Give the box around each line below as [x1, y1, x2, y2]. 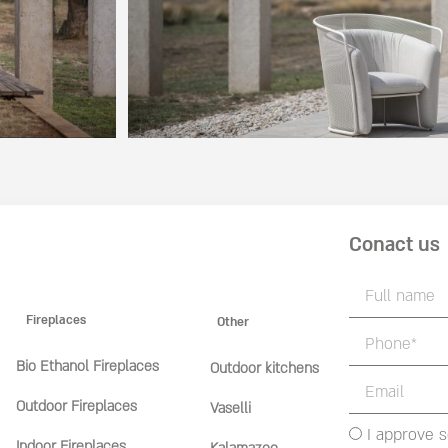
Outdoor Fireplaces [15, 397, 137, 417]
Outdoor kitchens [210, 359, 320, 379]
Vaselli [210, 399, 252, 419]
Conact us [348, 232, 440, 259]
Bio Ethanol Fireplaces [15, 357, 159, 377]
